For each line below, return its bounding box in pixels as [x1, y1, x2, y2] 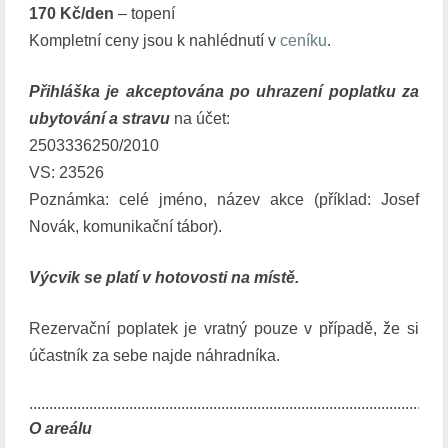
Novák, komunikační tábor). [29, 218, 222, 236]
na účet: [170, 110, 230, 128]
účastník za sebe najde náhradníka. [29, 347, 280, 365]
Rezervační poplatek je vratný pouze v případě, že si [29, 320, 419, 338]
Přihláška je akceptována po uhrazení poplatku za [29, 83, 419, 101]
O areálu [29, 420, 92, 438]
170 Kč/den [29, 5, 114, 23]
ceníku [280, 32, 327, 50]
